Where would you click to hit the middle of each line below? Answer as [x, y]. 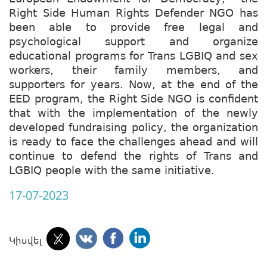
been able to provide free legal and [133, 27]
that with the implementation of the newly [133, 113]
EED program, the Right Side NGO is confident [133, 98]
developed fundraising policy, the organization [133, 127]
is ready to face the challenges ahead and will [133, 141]
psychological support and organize [133, 41]
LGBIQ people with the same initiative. [112, 170]
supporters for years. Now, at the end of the [133, 84]
